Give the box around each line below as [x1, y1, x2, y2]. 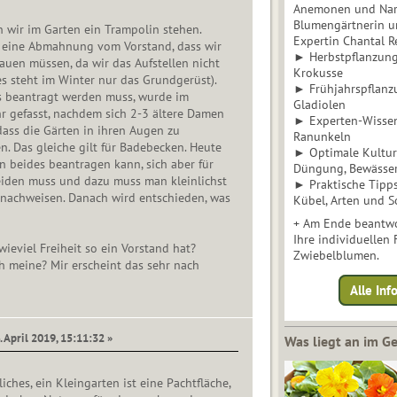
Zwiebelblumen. [293, 247, 379, 264]
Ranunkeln [293, 128, 351, 145]
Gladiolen [293, 97, 346, 113]
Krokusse [293, 65, 357, 82]
